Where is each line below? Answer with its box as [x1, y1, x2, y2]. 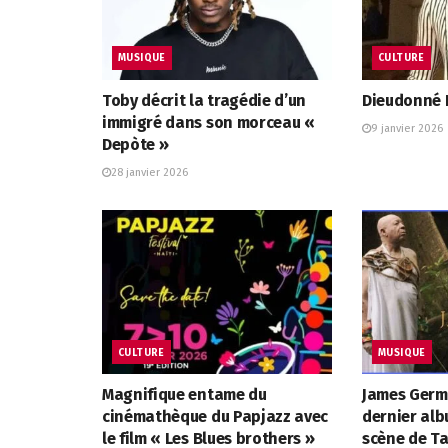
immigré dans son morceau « [102, 112, 315, 132]
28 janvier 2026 [111, 165, 188, 179]
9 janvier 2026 [370, 121, 443, 135]
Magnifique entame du [102, 385, 267, 405]
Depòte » [102, 134, 169, 154]
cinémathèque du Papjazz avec [102, 407, 329, 427]
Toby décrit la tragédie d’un [102, 90, 307, 110]
